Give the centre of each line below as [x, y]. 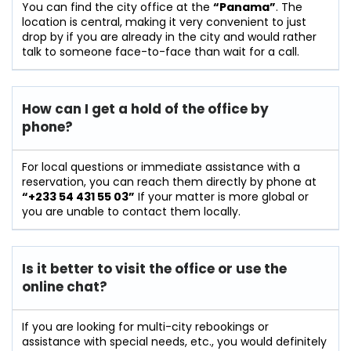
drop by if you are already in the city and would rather [169, 36]
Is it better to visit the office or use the [154, 268]
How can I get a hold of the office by [145, 109]
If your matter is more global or [222, 196]
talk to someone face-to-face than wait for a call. [161, 51]
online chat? [65, 286]
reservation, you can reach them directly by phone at [169, 181]
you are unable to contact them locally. [131, 211]
